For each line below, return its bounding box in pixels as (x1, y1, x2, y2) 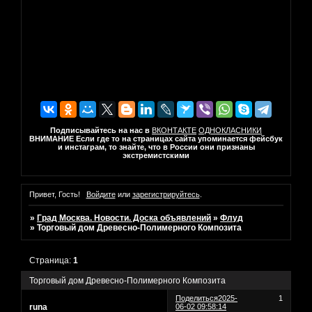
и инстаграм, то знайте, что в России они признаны (57, 142, 255, 151)
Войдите (86, 190, 116, 199)
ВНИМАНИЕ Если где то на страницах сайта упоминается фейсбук (29, 134, 283, 143)
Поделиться (175, 293, 219, 302)
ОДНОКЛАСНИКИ (198, 125, 262, 134)
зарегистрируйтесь (132, 190, 200, 199)
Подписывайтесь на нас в (50, 125, 150, 134)
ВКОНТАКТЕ (152, 125, 196, 134)
